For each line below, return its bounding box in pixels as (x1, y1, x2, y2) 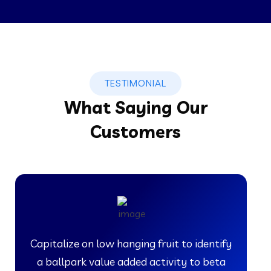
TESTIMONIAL (105, 77, 166, 89)
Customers (90, 120, 181, 142)
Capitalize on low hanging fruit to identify (30, 236, 232, 250)
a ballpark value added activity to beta (36, 254, 226, 269)
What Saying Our (64, 96, 207, 118)
